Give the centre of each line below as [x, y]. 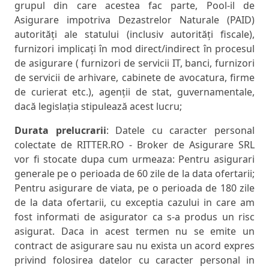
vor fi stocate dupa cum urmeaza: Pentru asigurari [134, 159]
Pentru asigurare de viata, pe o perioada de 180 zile [134, 188]
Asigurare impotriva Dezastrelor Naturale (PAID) [134, 20]
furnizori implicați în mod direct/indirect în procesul [134, 49]
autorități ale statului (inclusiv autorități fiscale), [134, 35]
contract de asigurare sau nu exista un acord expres [134, 246]
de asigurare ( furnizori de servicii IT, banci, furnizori [134, 63]
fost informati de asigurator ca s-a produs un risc [134, 217]
